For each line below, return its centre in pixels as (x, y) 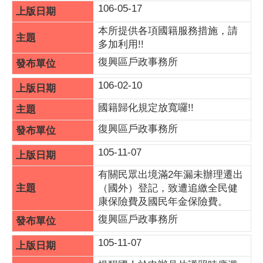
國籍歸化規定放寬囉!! (146, 108)
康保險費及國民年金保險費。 (163, 202)
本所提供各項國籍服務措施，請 (168, 31)
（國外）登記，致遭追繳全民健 (168, 188)
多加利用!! (121, 44)
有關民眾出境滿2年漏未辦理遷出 (171, 175)
